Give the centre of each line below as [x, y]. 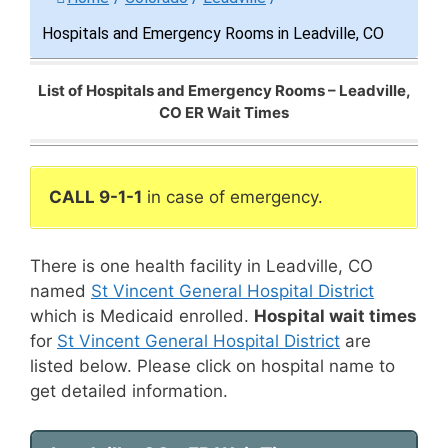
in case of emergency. [232, 196]
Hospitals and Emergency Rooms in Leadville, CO [213, 33]
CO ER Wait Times [224, 112]
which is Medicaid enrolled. [142, 316]
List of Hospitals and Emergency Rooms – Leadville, [224, 90]
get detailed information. [129, 391]
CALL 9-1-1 [95, 196]
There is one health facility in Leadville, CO [201, 266]
